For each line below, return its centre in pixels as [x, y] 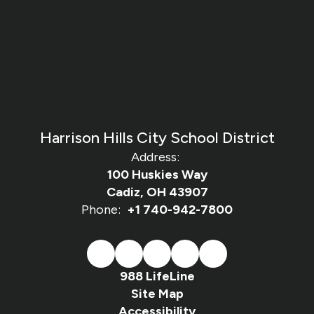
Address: [155, 157]
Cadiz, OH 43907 [157, 192]
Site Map [157, 294]
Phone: [101, 210]
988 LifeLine [157, 276]
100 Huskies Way [157, 175]
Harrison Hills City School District [157, 138]
